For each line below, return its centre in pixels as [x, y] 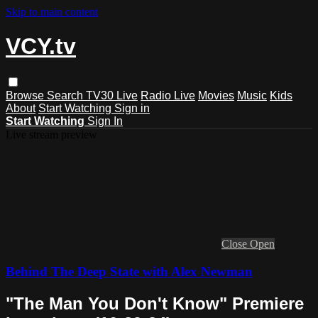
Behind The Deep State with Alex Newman [129, 271]
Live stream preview [51, 134]
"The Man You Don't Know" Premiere [155, 303]
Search [66, 95]
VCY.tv [41, 46]
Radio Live [168, 95]
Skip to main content [52, 12]
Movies [216, 95]
